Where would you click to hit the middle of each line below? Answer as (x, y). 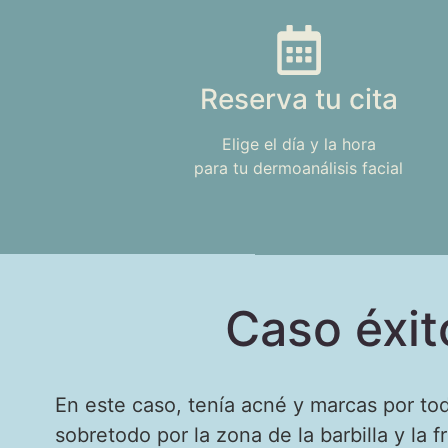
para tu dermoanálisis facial (299, 168)
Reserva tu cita (298, 99)
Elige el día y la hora (298, 144)
